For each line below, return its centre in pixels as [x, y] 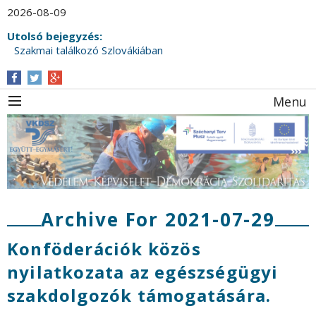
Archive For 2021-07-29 [158, 220]
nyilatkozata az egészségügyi [143, 272]
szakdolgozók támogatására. [139, 296]
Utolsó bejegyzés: [55, 36]
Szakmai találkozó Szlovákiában [89, 50]
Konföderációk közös [104, 249]
